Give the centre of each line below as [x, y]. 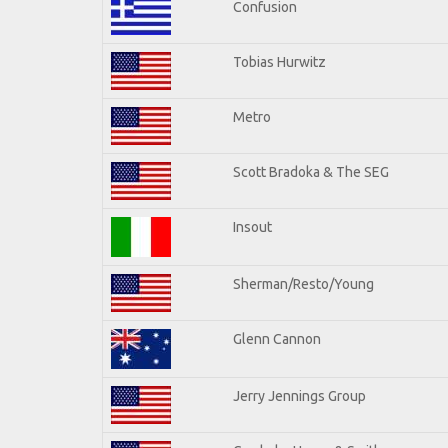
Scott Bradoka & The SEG [311, 171]
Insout [252, 226]
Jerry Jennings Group [299, 395]
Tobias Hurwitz [279, 61]
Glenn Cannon [277, 338]
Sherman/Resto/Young [303, 283]
